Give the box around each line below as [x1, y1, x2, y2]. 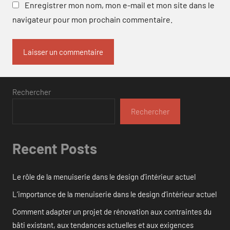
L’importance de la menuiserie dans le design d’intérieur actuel [12, 189, 217, 199]
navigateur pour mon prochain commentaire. [12, 14, 172, 24]
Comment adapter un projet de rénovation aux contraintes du [12, 207, 212, 217]
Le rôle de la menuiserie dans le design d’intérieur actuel [12, 172, 196, 182]
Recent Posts [12, 139, 97, 157]
